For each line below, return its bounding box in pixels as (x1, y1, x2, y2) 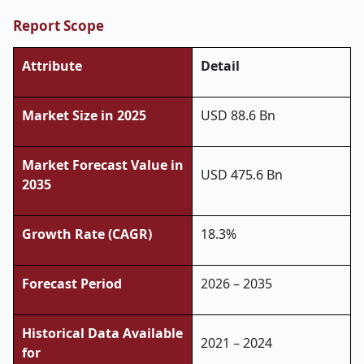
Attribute (22, 57, 82, 75)
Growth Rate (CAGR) (22, 225, 152, 243)
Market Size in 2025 (22, 106, 146, 124)
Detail (201, 57, 240, 75)
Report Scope (13, 16, 104, 35)
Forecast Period (22, 275, 122, 292)
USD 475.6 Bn (201, 166, 283, 184)
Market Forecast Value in (22, 156, 184, 174)
